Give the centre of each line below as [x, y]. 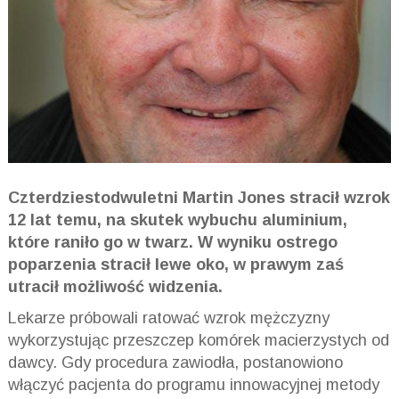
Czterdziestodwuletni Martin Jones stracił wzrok [199, 198]
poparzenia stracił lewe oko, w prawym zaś [175, 265]
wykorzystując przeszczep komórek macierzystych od [198, 341]
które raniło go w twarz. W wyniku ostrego [172, 243]
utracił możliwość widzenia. [115, 287]
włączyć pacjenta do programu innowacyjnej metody [193, 385]
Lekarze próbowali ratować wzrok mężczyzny [168, 318]
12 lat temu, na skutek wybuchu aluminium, [177, 220]
